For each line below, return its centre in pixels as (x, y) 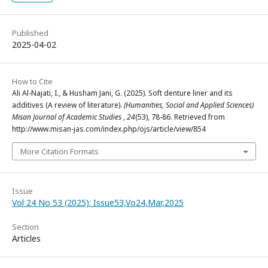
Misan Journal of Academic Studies (68, 117)
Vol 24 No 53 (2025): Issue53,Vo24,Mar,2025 (98, 202)
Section (25, 226)
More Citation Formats (60, 151)
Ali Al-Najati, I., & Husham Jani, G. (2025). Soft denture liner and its (122, 93)
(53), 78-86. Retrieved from (180, 117)
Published (30, 33)
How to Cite (32, 81)
